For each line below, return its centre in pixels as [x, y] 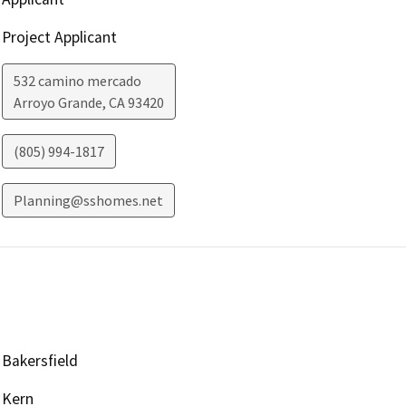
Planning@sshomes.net [88, 201]
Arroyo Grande [58, 103]
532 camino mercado [77, 81]
